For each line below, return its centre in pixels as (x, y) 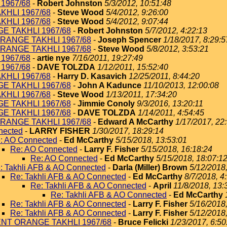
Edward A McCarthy (136, 122)
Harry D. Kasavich (92, 76)
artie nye (53, 58)
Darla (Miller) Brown (150, 167)
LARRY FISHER (60, 131)
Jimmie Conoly (106, 104)
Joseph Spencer (129, 40)
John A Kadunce (109, 85)
